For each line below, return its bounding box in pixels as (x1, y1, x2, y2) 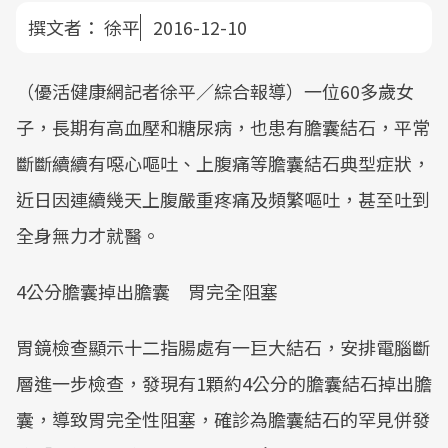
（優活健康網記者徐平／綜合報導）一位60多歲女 (16, 78, 414, 104)
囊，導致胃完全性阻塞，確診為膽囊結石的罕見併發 (16, 406, 430, 432)
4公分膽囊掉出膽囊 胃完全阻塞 (16, 278, 278, 304)
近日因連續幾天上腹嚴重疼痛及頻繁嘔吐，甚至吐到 (16, 186, 430, 212)
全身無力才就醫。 (16, 222, 160, 248)
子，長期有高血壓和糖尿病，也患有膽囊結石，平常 (16, 114, 430, 140)
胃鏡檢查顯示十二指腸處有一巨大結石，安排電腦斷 (16, 334, 430, 360)
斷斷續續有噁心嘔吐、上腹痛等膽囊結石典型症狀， (16, 150, 430, 176)
